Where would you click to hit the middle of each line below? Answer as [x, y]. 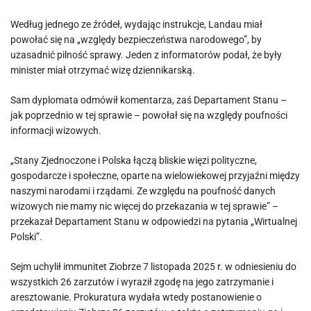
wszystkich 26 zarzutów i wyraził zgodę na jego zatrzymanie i [142, 282]
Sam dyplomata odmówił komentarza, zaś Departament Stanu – [149, 100]
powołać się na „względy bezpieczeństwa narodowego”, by [136, 40]
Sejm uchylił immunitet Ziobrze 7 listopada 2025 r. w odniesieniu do [153, 267]
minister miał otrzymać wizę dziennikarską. [103, 70]
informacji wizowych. [56, 131]
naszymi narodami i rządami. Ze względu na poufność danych [143, 191]
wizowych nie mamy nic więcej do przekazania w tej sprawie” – [144, 206]
